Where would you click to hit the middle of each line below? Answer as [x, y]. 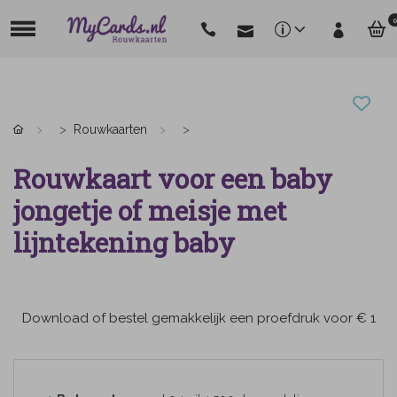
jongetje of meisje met [150, 210]
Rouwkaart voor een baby [173, 178]
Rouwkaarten [110, 129]
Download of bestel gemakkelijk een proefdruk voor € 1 [198, 318]
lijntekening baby [124, 242]
